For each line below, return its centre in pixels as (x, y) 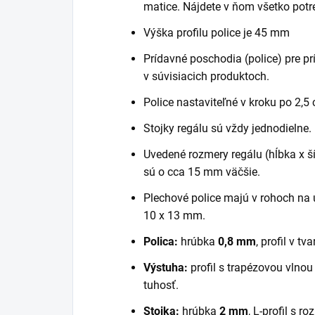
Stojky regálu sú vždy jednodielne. (227, 128)
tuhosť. (161, 285)
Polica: (161, 241)
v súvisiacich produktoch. (206, 76)
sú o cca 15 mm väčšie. (202, 172)
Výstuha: (166, 267)
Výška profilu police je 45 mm (217, 32)
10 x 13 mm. (174, 215)
